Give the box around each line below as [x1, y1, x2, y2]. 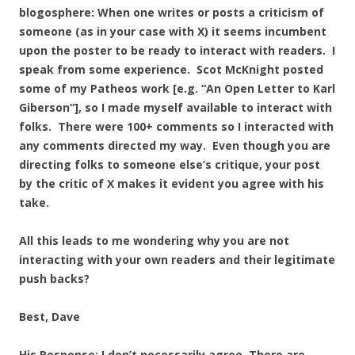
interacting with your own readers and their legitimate [19, 252, 335, 267]
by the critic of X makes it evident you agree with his [19, 176, 324, 191]
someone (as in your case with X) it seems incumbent [19, 24, 326, 39]
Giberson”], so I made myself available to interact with [19, 100, 332, 115]
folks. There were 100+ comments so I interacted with [19, 119, 334, 134]
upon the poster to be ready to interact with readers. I [19, 43, 335, 58]
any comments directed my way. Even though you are [19, 138, 330, 153]
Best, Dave [19, 309, 80, 324]
